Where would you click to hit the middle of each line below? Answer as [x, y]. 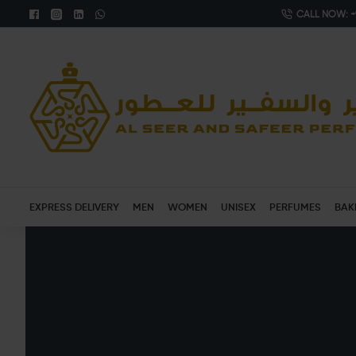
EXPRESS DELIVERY [74, 207]
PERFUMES [295, 207]
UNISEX [238, 207]
